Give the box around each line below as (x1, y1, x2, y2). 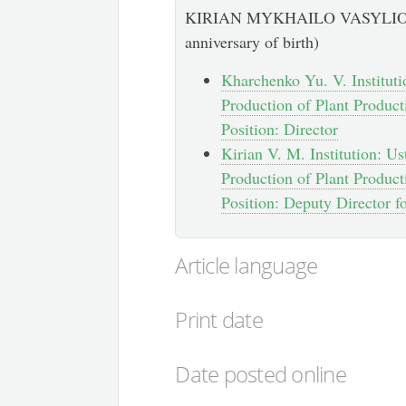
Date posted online (175, 358, 346, 389)
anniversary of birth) (185, 30, 320, 53)
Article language (175, 249, 318, 280)
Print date (175, 304, 263, 334)
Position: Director (221, 117, 339, 140)
